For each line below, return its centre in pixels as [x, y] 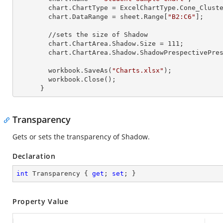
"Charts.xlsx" [138, 70]
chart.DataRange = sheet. [96, 17]
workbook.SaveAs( [80, 70]
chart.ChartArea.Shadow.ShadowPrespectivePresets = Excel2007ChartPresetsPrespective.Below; [32, 53]
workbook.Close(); [32, 79]
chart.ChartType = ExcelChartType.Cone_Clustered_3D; [32, 8]
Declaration [34, 156]
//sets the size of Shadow [32, 35]
